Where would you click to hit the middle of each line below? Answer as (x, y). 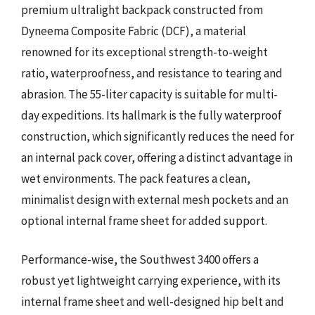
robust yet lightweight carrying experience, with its (151, 281)
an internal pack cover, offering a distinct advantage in (157, 157)
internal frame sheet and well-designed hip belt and (153, 302)
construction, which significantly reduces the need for (157, 136)
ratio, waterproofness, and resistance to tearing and (152, 73)
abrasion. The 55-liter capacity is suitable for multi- (149, 94)
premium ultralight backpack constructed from (142, 9)
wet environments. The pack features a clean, (136, 178)
